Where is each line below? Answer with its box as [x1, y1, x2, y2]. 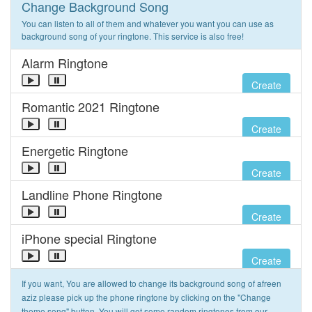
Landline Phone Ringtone [22, 185, 162, 203]
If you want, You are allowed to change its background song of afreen [22, 277, 281, 289]
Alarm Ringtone [22, 54, 108, 72]
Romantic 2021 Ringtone [22, 97, 159, 116]
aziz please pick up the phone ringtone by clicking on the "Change [22, 291, 271, 303]
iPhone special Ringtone [22, 229, 157, 247]
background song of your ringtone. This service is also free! [22, 30, 244, 42]
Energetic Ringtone [22, 141, 128, 159]
